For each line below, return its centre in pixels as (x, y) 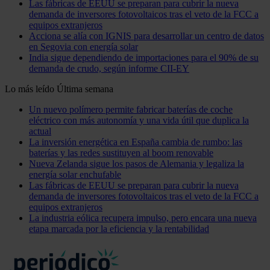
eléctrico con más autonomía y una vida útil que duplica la (139, 120)
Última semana (85, 89)
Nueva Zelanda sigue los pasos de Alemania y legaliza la (137, 163)
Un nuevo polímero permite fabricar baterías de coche (131, 109)
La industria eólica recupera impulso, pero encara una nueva (143, 218)
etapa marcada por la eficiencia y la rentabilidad (119, 228)
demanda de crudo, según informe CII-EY (109, 68)
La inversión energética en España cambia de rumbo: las (136, 142)
